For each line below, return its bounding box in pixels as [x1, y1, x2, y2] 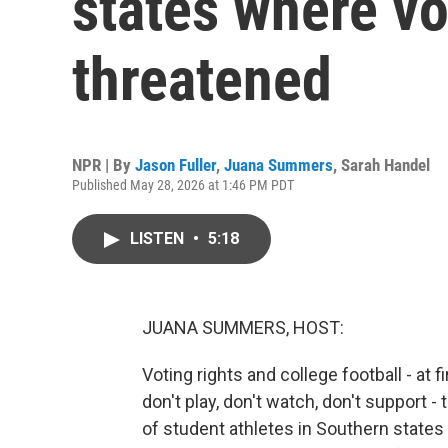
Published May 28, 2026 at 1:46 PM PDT [72, 177, 294, 193]
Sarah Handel [341, 155, 430, 175]
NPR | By [72, 155, 135, 175]
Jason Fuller [135, 155, 216, 175]
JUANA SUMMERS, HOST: [142, 317, 344, 338]
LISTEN [130, 229, 188, 248]
